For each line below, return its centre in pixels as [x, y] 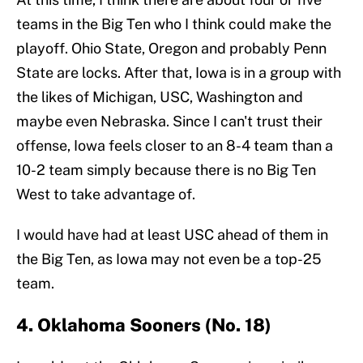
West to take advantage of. [106, 194]
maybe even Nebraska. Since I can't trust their [169, 122]
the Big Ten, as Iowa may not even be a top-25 [169, 259]
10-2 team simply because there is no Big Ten [166, 170]
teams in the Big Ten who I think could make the [174, 24]
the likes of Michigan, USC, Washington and [160, 97]
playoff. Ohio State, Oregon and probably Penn [171, 49]
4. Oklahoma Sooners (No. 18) [144, 325]
